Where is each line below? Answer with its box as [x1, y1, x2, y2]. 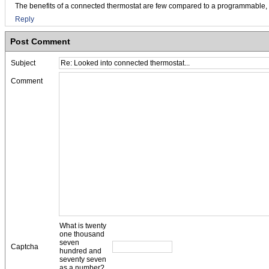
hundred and [59, 247, 101, 255]
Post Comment [10, 37, 70, 46]
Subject [11, 59, 35, 67]
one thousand [59, 230, 104, 238]
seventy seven [59, 255, 106, 264]
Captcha [11, 243, 38, 251]
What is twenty [59, 222, 106, 230]
